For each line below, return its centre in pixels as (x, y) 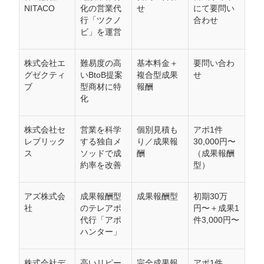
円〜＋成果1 (216, 208)
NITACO (39, 9)
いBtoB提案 (101, 75)
